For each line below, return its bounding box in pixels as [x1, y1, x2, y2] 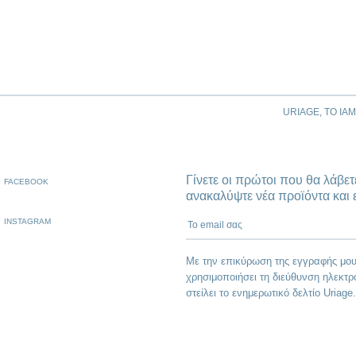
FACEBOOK [4, 176, 48, 186]
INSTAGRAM [4, 216, 51, 226]
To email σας [185, 211, 257, 226]
